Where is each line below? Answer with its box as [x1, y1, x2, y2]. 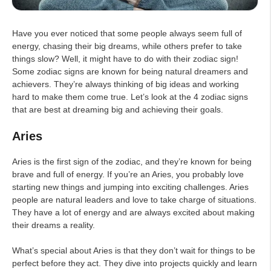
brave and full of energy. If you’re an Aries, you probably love [12, 169, 244, 179]
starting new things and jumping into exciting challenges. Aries [12, 181, 249, 192]
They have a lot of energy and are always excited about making [12, 207, 255, 217]
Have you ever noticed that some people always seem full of [12, 28, 242, 38]
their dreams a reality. [12, 220, 95, 230]
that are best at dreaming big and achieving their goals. [12, 104, 223, 114]
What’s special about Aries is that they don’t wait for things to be [12, 245, 255, 255]
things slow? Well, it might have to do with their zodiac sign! [12, 53, 238, 64]
